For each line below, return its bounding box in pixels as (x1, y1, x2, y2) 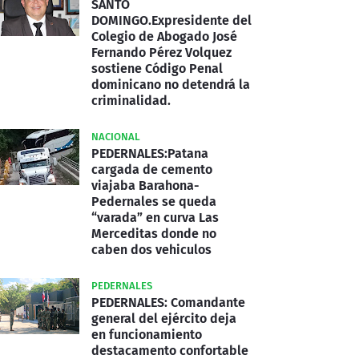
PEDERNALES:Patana (91, 145, 208, 161)
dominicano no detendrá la (91, 76, 250, 92)
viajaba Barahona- (91, 177, 200, 193)
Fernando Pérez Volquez (91, 44, 232, 60)
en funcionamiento (91, 326, 202, 342)
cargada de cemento (91, 161, 212, 177)
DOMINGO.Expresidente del (91, 12, 252, 28)
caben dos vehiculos (91, 241, 212, 257)
